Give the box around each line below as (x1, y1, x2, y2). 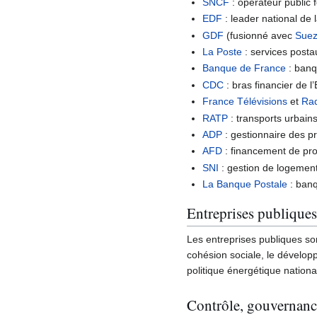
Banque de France (202, 62, 287, 74)
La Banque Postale (202, 178, 288, 190)
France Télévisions (202, 96, 288, 108)
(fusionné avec (224, 29, 296, 41)
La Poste (202, 46, 243, 58)
